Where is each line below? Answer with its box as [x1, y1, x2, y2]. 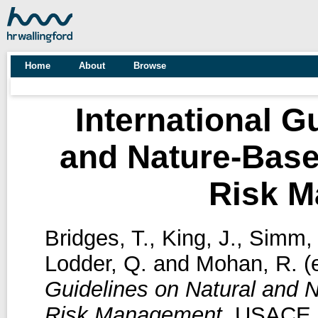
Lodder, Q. [44, 251, 147, 276]
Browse [133, 60, 166, 71]
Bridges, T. [44, 225, 149, 251]
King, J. [161, 225, 236, 251]
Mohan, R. [195, 251, 297, 276]
